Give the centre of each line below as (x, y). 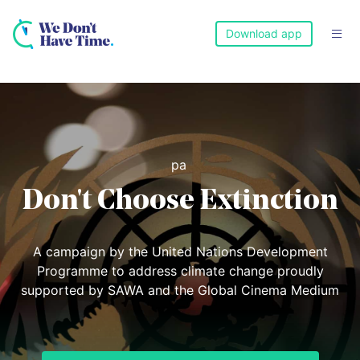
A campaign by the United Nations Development (180, 252)
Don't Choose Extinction (180, 202)
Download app (264, 33)
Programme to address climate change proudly (180, 271)
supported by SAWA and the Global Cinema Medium (180, 290)
